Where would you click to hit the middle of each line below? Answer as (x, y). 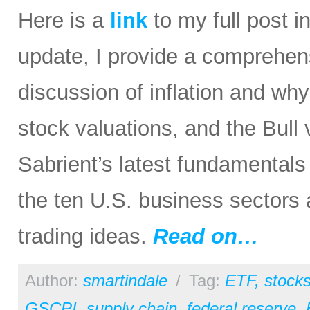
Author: (54, 281)
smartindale (125, 281)
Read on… (206, 237)
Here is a (64, 21)
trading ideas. (85, 237)
